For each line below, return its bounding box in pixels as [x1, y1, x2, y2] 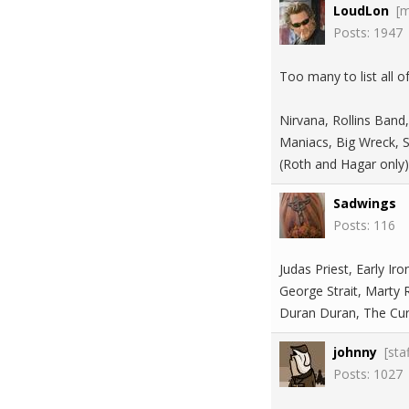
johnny [333, 343, 377, 361]
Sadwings [333, 194, 396, 212]
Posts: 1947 [333, 24, 403, 41]
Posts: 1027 [333, 365, 403, 383]
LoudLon [333, 2, 389, 19]
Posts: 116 [333, 216, 395, 234]
